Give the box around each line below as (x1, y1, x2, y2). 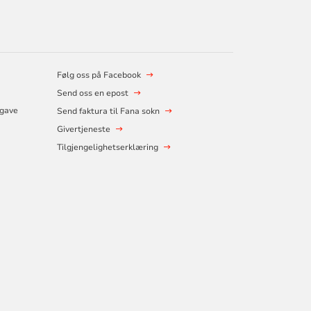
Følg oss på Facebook (56, 69, 141, 81)
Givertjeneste (56, 124, 110, 135)
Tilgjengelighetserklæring (56, 142, 158, 153)
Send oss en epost (56, 87, 128, 99)
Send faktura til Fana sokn (56, 106, 160, 117)
